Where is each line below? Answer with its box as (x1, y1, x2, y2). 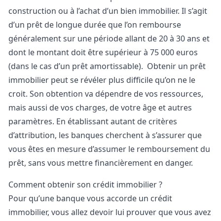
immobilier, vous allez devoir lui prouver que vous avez (8, 207, 211, 218)
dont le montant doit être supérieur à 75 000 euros (8, 47, 198, 58)
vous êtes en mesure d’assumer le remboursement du (8, 144, 210, 154)
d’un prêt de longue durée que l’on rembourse (8, 19, 181, 30)
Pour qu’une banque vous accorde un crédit (8, 193, 172, 204)
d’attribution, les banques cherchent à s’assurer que (8, 130, 202, 141)
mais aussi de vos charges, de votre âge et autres (8, 102, 192, 113)
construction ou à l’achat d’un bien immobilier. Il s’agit (8, 5, 207, 16)
